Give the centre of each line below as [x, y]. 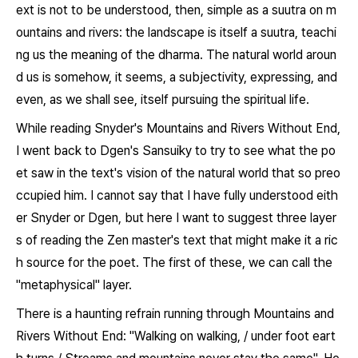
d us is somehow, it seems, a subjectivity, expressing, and [177, 77]
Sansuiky [169, 151]
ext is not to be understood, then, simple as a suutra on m [176, 10]
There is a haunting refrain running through [135, 314]
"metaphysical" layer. [74, 285]
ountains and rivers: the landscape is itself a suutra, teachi [176, 32]
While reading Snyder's [81, 128]
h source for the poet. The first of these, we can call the [174, 263]
